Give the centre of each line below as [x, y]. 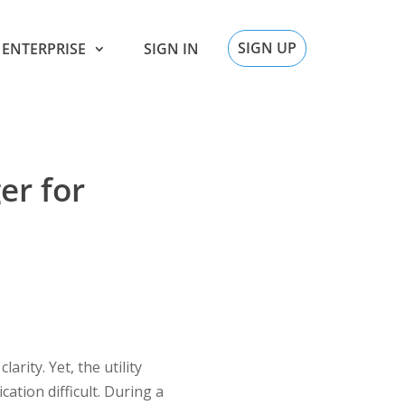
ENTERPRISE [44, 48]
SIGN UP [267, 48]
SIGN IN [171, 48]
